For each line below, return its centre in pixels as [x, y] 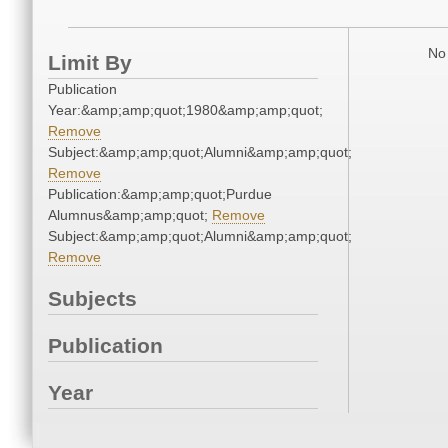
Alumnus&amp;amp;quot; [130, 215]
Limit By [90, 63]
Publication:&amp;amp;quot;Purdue [160, 194]
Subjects [92, 299]
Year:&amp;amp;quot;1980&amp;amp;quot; [185, 110]
